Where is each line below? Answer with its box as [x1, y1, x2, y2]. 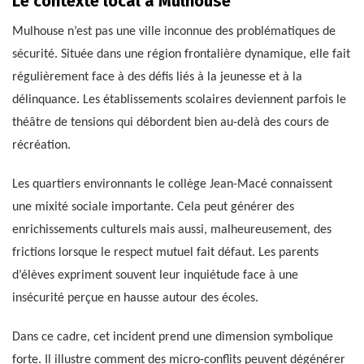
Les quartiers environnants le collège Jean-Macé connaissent [12, 178, 332, 192]
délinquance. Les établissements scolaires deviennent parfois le [12, 93, 346, 107]
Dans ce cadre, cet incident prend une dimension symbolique [12, 331, 333, 344]
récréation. [12, 139, 71, 153]
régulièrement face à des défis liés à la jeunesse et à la [12, 71, 302, 84]
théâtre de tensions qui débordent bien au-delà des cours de [12, 116, 329, 130]
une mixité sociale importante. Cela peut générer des [12, 201, 294, 214]
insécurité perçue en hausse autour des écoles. [12, 292, 258, 305]
